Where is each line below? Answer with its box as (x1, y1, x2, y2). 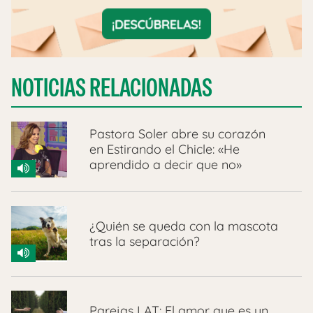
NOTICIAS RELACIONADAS (11, 71, 212, 104)
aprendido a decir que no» (89, 156, 242, 173)
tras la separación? (89, 233, 200, 249)
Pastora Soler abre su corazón (89, 125, 265, 142)
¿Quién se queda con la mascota (89, 217, 278, 234)
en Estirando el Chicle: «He (89, 140, 240, 157)
